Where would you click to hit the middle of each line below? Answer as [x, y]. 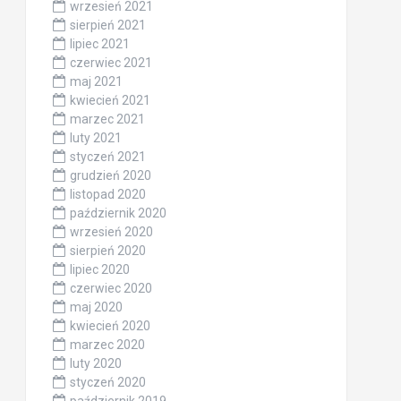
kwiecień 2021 [110, 100]
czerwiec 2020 [111, 288]
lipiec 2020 [99, 269]
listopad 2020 [107, 194]
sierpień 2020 [107, 250]
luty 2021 [95, 137]
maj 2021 [96, 81]
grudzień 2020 [110, 175]
